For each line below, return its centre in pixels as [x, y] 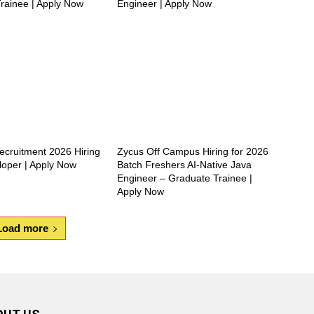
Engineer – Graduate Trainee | [185, 178]
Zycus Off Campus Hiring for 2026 [193, 152]
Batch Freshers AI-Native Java [185, 165]
